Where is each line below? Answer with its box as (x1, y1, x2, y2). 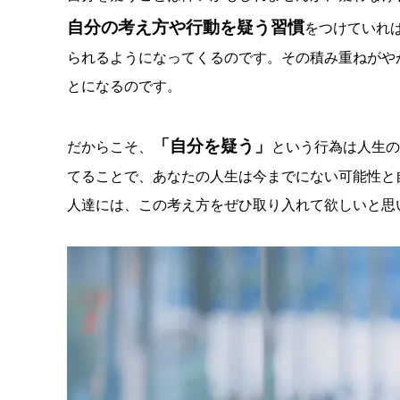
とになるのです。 (66, 79, 181, 95)
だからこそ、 (66, 139, 153, 155)
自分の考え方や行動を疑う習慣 (66, 18, 304, 37)
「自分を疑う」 (152, 137, 271, 156)
